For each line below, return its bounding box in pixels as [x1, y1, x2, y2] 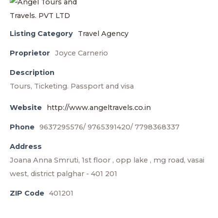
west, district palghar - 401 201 [10, 169, 117, 178]
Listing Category [10, 29, 73, 38]
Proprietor [10, 49, 50, 57]
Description [10, 68, 54, 77]
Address [10, 142, 42, 151]
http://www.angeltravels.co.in [47, 103, 151, 112]
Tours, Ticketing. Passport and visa [10, 82, 134, 91]
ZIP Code [10, 189, 44, 198]
